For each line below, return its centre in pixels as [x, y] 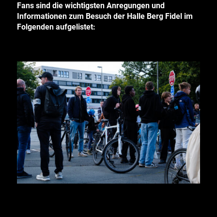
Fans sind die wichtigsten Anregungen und [91, 6]
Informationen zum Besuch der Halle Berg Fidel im [105, 16]
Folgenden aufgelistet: [56, 27]
